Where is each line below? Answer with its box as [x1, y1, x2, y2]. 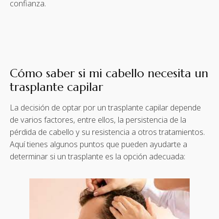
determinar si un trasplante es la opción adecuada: [10, 151, 185, 162]
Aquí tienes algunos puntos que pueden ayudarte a [10, 139, 187, 150]
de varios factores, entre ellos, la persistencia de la [10, 114, 186, 126]
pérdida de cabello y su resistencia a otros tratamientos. [10, 127, 205, 138]
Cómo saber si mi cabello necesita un [10, 66, 208, 81]
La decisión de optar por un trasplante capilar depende [10, 102, 201, 113]
